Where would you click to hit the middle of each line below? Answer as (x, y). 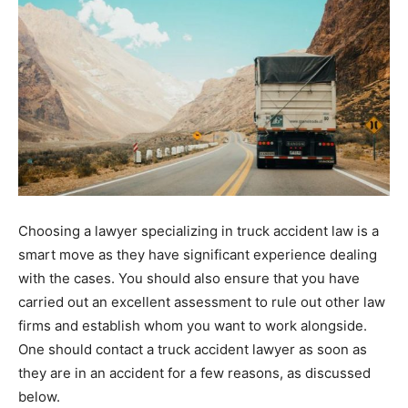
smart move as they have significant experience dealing (198, 254)
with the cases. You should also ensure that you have (189, 278)
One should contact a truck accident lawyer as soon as (193, 349)
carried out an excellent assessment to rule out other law (202, 301)
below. (39, 396)
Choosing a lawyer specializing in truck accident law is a (199, 230)
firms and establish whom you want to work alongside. (193, 325)
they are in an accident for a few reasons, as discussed (194, 372)
